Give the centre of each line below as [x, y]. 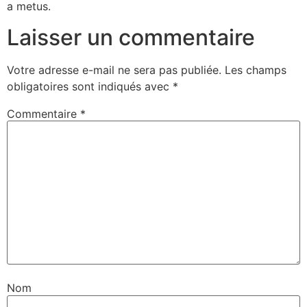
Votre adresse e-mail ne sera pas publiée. [114, 70]
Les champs [256, 70]
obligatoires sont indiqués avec [90, 86]
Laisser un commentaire [131, 37]
